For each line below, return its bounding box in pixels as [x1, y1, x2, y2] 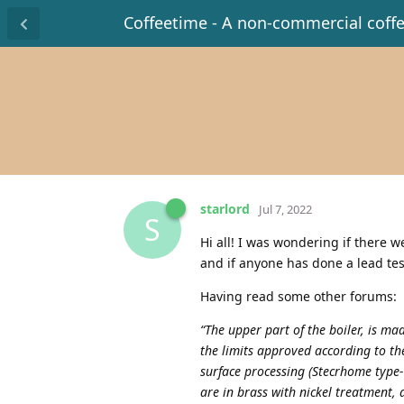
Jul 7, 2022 [259, 200, 312, 217]
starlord [200, 199, 250, 217]
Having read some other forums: [200, 287, 397, 305]
